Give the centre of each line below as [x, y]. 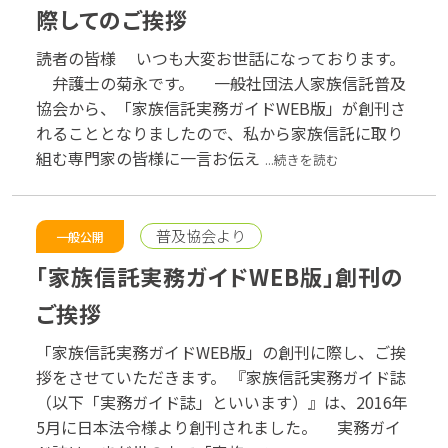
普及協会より [201, 236]
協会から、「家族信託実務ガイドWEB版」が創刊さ [221, 107]
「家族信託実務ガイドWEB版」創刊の [220, 275]
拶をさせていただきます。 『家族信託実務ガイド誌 [221, 376]
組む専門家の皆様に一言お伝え [148, 157]
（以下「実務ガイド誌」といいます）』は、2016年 [222, 401]
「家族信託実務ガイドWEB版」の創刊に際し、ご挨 [221, 351]
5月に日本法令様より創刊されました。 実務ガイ [218, 426]
